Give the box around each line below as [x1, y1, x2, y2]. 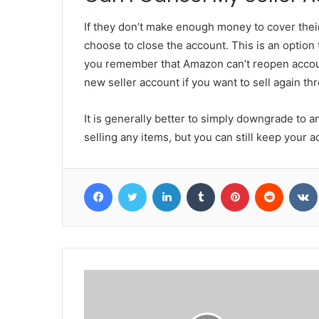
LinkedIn [180, 177, 217, 188]
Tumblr [214, 177, 244, 188]
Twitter [146, 177, 177, 188]
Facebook [112, 177, 155, 188]
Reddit [283, 177, 311, 188]
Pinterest [249, 177, 289, 188]
